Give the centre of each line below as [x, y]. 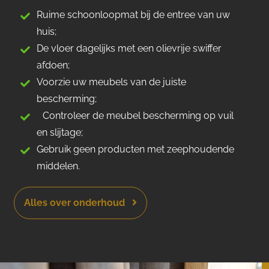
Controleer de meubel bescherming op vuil [135, 115]
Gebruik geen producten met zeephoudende [136, 149]
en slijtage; [63, 132]
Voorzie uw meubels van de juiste [112, 82]
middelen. [59, 166]
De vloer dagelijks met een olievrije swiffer [129, 48]
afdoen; [56, 65]
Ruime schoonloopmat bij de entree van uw [134, 14]
